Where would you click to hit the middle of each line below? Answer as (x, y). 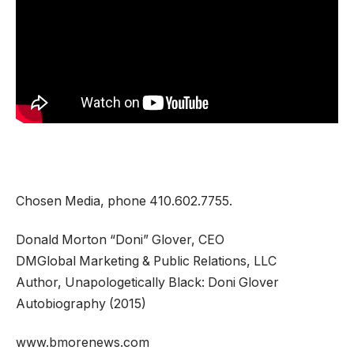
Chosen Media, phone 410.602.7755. (124, 201)
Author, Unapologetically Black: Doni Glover (147, 282)
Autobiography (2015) (81, 303)
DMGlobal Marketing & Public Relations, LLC (146, 261)
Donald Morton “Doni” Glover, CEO (120, 239)
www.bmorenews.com (83, 343)
